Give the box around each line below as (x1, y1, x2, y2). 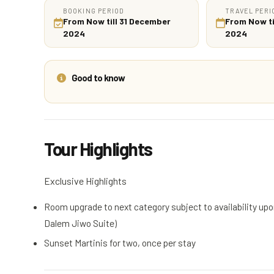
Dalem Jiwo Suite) (44, 217, 117, 229)
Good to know (70, 72, 125, 83)
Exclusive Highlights (44, 174, 127, 187)
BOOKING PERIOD (63, 6, 125, 15)
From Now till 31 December (63, 15, 171, 26)
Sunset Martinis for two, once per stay (44, 236, 196, 248)
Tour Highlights (44, 137, 152, 160)
